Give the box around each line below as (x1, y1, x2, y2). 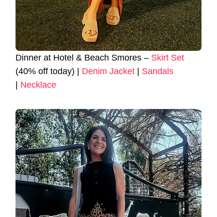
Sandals (142, 66, 173, 77)
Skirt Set (151, 53, 184, 63)
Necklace (20, 80, 56, 90)
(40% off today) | (15, 66, 82, 77)
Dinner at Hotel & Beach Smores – (15, 53, 151, 63)
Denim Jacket (82, 66, 135, 77)
